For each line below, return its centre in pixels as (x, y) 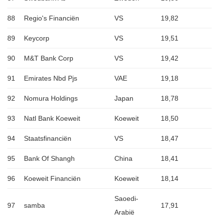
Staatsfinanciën (48, 139)
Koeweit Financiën (52, 179)
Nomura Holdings (51, 99)
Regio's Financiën (52, 18)
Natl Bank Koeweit (52, 119)
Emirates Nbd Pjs (51, 78)
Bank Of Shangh (49, 159)
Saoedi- (126, 199)
